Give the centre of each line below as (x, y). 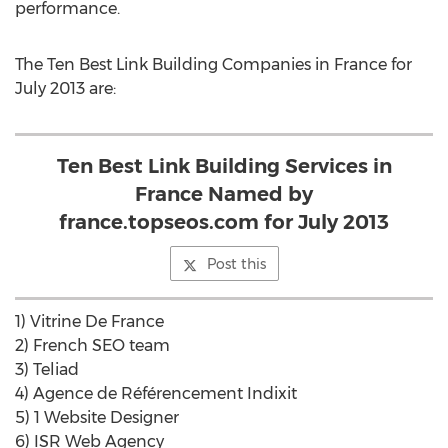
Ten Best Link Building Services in (224, 166)
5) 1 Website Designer (97, 417)
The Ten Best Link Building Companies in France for (213, 64)
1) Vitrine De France (89, 321)
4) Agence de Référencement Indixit (156, 393)
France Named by (224, 194)
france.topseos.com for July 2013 (224, 222)
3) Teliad (47, 369)
